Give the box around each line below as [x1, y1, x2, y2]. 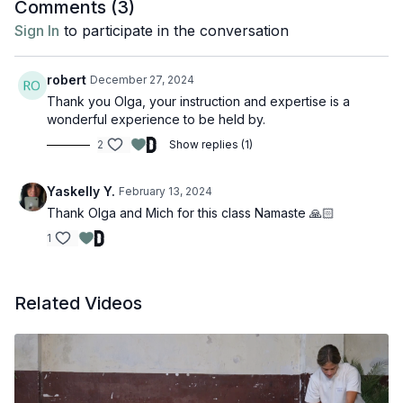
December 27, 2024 [90, 73, 194, 86]
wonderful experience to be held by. [47, 112, 265, 127]
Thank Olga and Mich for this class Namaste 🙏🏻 [47, 205, 335, 220]
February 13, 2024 [119, 184, 212, 198]
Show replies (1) [169, 138, 253, 151]
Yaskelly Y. [47, 184, 115, 199]
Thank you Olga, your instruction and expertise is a [47, 94, 350, 109]
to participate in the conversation [59, 22, 289, 40]
